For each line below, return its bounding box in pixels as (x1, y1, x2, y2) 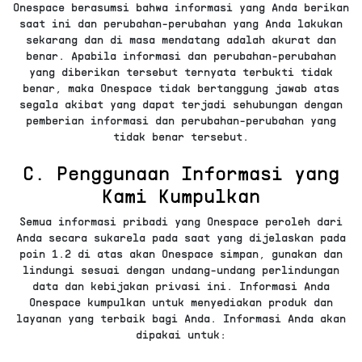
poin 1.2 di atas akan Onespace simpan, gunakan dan (19, 246, 343, 260)
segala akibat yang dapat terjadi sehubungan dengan (19, 96, 343, 111)
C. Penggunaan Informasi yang (23, 160, 339, 184)
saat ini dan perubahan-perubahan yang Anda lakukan (19, 15, 343, 30)
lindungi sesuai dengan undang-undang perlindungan (23, 262, 339, 276)
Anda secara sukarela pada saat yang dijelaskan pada (16, 229, 346, 244)
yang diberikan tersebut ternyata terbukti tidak (29, 64, 333, 78)
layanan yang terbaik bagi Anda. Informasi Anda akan (16, 310, 346, 325)
